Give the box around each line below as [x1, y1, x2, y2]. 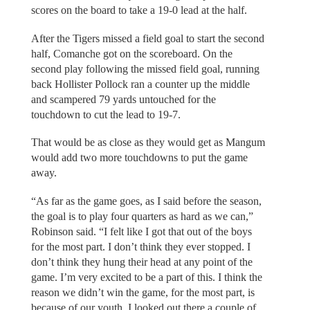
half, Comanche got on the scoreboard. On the [30, 47, 232, 60]
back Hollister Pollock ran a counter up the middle [30, 77, 250, 90]
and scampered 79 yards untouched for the [30, 93, 216, 105]
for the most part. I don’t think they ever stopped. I [30, 240, 250, 253]
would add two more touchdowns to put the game [30, 152, 248, 164]
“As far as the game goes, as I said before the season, [30, 194, 262, 207]
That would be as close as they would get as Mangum [30, 136, 265, 149]
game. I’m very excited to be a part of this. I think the [30, 271, 262, 283]
